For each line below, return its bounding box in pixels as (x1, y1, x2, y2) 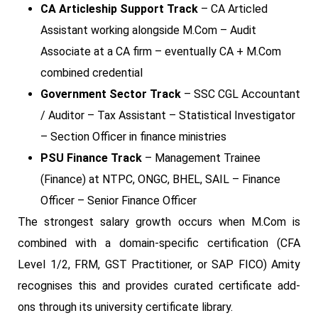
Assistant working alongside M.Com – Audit (40, 23, 256, 37)
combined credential (40, 65, 143, 79)
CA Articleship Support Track (40, 1, 198, 16)
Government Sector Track (40, 87, 181, 101)
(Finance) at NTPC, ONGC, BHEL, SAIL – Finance (40, 172, 280, 186)
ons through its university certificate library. (18, 300, 233, 314)
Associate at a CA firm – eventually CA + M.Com (40, 44, 281, 58)
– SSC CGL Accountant (181, 87, 300, 101)
